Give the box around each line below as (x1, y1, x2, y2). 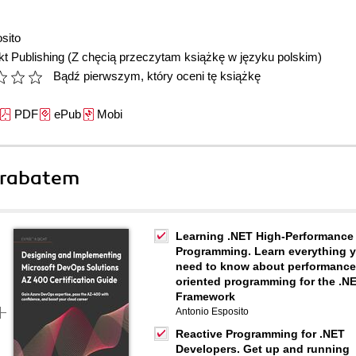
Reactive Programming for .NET (176, 327, 345, 340)
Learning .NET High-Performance (176, 230, 354, 242)
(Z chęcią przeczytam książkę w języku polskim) (68, 50, 322, 64)
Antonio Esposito (176, 306, 249, 317)
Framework (176, 290, 235, 303)
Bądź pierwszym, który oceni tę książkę (53, 69, 261, 83)
